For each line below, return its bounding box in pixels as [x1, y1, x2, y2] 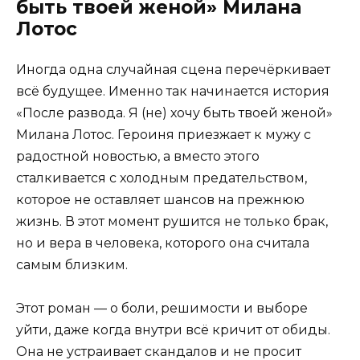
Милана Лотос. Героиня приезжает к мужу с [16, 127, 311, 143]
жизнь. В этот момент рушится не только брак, [16, 214, 328, 230]
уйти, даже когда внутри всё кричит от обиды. [16, 322, 330, 338]
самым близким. [16, 257, 128, 273]
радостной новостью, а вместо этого [16, 149, 260, 165]
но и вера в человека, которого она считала [16, 235, 309, 252]
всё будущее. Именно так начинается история [16, 84, 329, 100]
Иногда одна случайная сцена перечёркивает [16, 62, 330, 78]
